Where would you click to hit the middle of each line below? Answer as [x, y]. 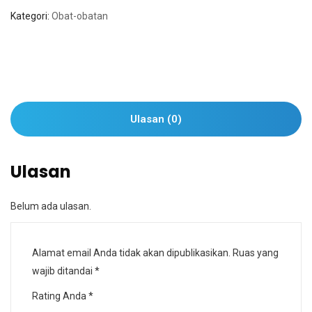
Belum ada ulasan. [51, 206]
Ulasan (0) [156, 119]
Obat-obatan [80, 16]
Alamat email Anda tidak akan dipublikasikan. [131, 253]
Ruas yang [256, 253]
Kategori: [31, 16]
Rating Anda [60, 296]
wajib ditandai [63, 271]
